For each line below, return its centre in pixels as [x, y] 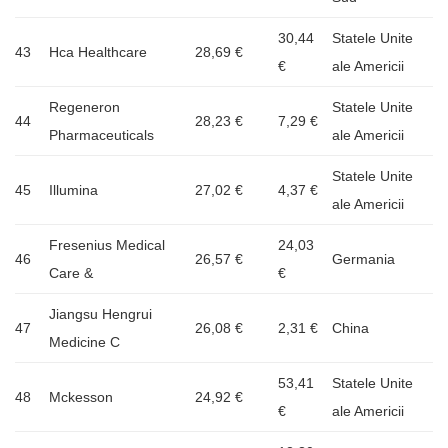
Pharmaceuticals [101, 134]
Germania [363, 258]
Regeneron [84, 106]
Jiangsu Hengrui [100, 313]
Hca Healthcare [98, 51]
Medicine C [84, 341]
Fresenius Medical [107, 244]
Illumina [73, 189]
